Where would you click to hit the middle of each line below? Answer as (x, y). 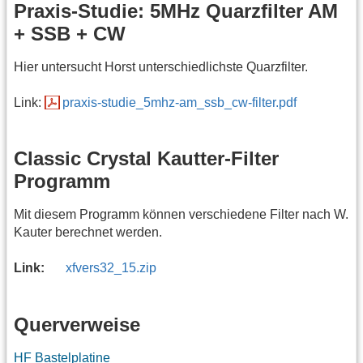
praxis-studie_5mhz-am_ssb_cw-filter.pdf (180, 102)
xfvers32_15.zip (111, 268)
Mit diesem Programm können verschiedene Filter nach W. (181, 215)
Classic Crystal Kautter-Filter (146, 159)
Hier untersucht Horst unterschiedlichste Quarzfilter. (161, 66)
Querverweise (77, 324)
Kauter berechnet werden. (88, 233)
